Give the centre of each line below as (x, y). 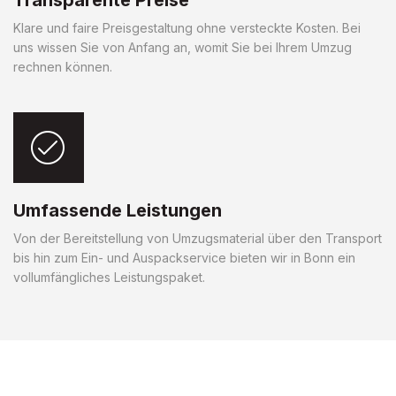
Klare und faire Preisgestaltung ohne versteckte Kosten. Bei (187, 27)
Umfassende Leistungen (118, 210)
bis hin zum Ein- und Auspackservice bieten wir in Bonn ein (184, 257)
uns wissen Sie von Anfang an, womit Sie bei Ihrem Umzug (183, 47)
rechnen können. (63, 66)
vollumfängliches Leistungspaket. (109, 277)
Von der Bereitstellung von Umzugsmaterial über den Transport (198, 238)
